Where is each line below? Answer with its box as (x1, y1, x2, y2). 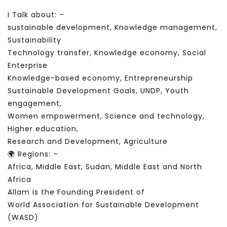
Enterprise (8, 60, 48, 71)
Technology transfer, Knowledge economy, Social (8, 48, 206, 58)
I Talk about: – (8, 10, 64, 20)
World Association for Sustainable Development (8, 200, 199, 210)
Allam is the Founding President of (8, 187, 145, 198)
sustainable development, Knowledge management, (8, 22, 217, 33)
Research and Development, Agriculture (8, 136, 168, 147)
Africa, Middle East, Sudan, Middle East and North (8, 162, 202, 172)
